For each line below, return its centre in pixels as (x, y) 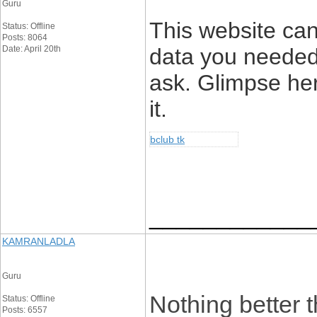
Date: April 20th (31, 49)
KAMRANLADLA (39, 241)
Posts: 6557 (25, 310)
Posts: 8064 (25, 38)
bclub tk (167, 139)
